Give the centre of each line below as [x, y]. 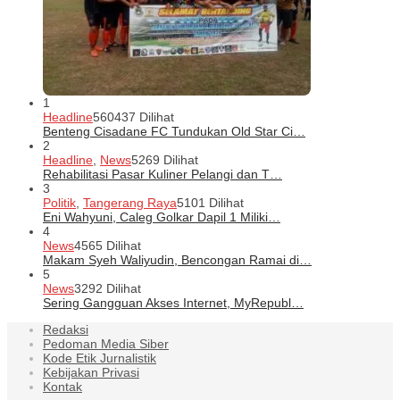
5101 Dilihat [210, 202]
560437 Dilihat [133, 117]
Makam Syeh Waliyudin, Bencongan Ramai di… [177, 259]
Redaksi [66, 329]
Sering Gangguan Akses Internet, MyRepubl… [173, 302]
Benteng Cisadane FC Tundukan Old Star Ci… [174, 131]
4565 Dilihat [108, 245]
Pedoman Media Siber [106, 343]
